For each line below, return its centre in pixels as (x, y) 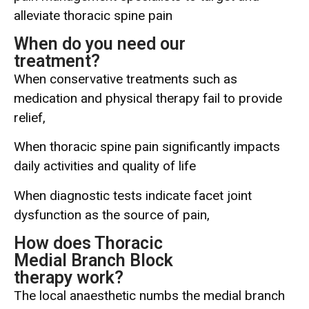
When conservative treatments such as (126, 79)
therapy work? (69, 278)
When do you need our (100, 43)
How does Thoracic (88, 243)
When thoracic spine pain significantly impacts (147, 147)
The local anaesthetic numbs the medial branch (149, 296)
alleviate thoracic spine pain (93, 15)
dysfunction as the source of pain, (112, 215)
